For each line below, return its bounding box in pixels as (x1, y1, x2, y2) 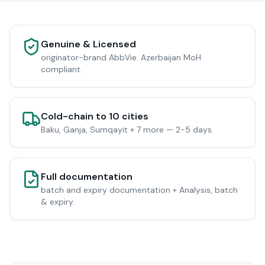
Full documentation (41, 170, 132, 183)
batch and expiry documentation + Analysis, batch (41, 185, 238, 195)
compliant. (41, 64, 82, 75)
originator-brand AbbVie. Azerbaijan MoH (41, 52, 201, 63)
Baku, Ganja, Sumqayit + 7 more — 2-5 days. (41, 124, 214, 135)
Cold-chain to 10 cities (41, 110, 148, 122)
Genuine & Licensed (41, 38, 136, 50)
